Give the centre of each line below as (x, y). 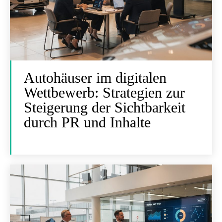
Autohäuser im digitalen (95, 78)
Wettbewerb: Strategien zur (104, 92)
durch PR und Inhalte (87, 122)
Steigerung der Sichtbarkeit (105, 107)
